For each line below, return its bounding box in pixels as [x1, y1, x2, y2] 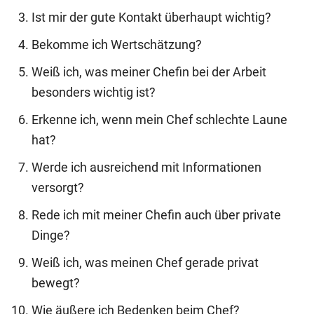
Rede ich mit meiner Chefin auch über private [32, 207, 281, 222]
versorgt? [32, 180, 84, 195]
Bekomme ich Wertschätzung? [32, 37, 202, 52]
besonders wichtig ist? [32, 85, 156, 100]
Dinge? [32, 228, 70, 243]
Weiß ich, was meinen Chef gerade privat [32, 255, 259, 270]
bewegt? [32, 275, 80, 290]
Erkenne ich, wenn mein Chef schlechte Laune [32, 112, 287, 127]
